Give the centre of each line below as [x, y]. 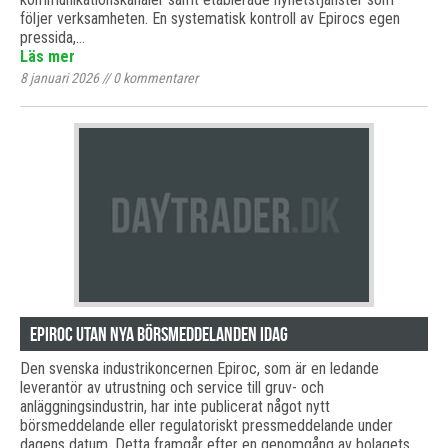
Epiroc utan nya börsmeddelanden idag [159, 334]
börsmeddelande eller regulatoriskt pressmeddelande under [206, 425]
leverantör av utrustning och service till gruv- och [172, 387]
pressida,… [52, 37]
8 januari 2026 [59, 78]
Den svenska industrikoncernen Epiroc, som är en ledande [199, 368]
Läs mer [47, 56]
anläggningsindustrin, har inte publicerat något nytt [175, 406]
